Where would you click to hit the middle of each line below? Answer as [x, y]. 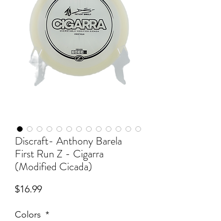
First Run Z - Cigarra [59, 154]
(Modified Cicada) [54, 166]
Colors [29, 215]
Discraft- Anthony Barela [68, 141]
